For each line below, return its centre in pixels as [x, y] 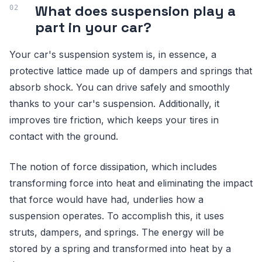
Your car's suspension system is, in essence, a [113, 54]
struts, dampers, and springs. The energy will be [117, 232]
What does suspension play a [135, 11]
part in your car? [93, 27]
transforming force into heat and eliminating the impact [131, 183]
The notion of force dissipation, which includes [113, 166]
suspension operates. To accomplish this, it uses [117, 216]
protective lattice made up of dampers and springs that [131, 70]
